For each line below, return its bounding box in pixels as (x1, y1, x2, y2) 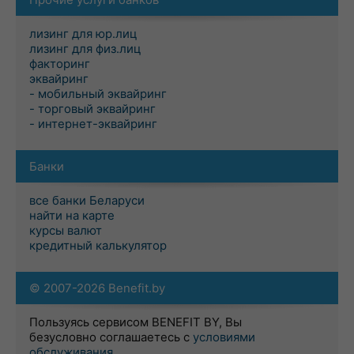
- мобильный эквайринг (29, 86, 167, 101)
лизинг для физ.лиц (29, 41, 141, 56)
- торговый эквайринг (29, 101, 156, 116)
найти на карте (29, 208, 115, 223)
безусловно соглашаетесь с (29, 330, 193, 345)
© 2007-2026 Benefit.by (29, 281, 165, 296)
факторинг (29, 56, 90, 71)
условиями (193, 330, 255, 345)
